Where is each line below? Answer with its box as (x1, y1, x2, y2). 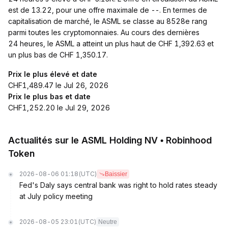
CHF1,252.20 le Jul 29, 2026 (8, 103, 110, 112)
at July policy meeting (19, 192, 93, 201)
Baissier (105, 170, 127, 178)
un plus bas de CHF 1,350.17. (8, 50, 108, 59)
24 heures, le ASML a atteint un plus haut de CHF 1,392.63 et (8, 39, 214, 48)
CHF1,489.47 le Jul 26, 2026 (8, 81, 108, 90)
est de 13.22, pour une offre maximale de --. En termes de (8, 6, 207, 14)
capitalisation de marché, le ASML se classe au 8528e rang (8, 17, 207, 25)
